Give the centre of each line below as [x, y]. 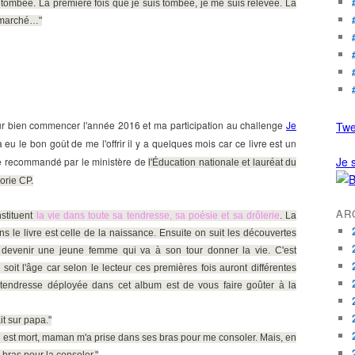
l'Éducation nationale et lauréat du [223, 162]
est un [283, 143]
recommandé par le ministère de [76, 161]
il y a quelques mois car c [182, 143]
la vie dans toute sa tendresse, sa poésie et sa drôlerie [158, 216]
